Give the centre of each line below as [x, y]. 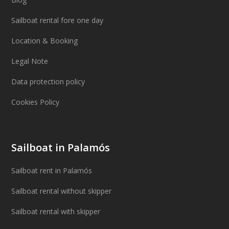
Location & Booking [45, 41]
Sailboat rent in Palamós [52, 171]
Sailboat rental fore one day [58, 20]
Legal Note [30, 61]
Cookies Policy [36, 102]
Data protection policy [48, 82]
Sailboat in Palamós [61, 148]
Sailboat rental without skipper [62, 191]
